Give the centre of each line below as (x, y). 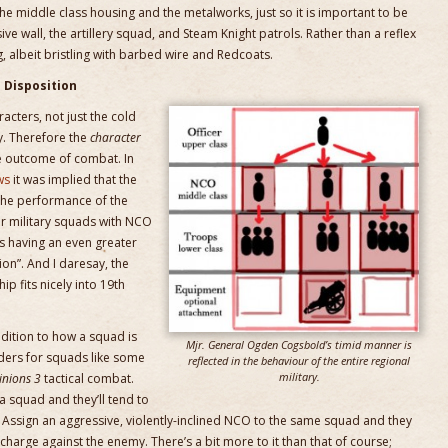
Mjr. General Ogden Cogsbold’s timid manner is (299, 344)
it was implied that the (73, 179)
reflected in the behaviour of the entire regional (299, 360)
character (115, 137)
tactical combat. (87, 378)
